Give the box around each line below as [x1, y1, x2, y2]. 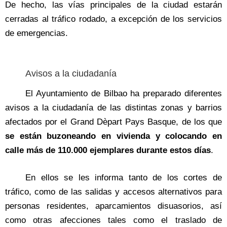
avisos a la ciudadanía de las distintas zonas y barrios [5, 103, 222, 113]
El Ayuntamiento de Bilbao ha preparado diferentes [25, 89, 222, 99]
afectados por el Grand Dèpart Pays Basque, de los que [5, 117, 222, 127]
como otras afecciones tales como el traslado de [5, 215, 222, 225]
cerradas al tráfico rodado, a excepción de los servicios [5, 14, 222, 24]
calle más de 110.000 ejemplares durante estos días [5, 145, 211, 156]
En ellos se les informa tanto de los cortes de [25, 172, 222, 182]
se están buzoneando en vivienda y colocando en [5, 131, 222, 141]
